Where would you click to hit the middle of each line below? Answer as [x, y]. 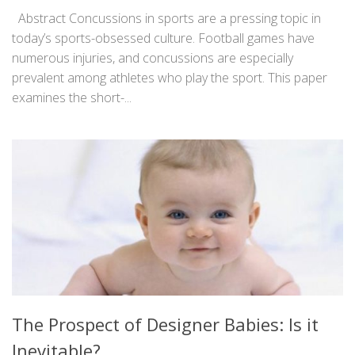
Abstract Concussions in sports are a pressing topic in [166, 19]
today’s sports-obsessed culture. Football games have [163, 38]
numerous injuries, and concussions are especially [153, 58]
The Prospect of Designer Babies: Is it [165, 324]
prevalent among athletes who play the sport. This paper [170, 78]
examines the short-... [72, 98]
